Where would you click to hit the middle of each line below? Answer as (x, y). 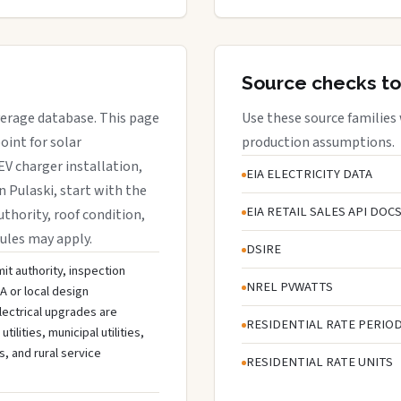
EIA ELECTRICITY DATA (309, 174)
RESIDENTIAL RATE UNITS (320, 362)
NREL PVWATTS (290, 286)
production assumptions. (318, 142)
